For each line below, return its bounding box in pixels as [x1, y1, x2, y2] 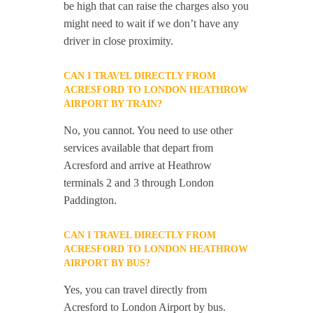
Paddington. [64, 194, 117, 206]
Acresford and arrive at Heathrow [64, 159, 212, 171]
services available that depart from [64, 142, 214, 154]
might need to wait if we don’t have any [64, 17, 240, 29]
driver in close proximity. [64, 35, 174, 47]
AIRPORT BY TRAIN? [64, 99, 163, 109]
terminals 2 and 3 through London [64, 177, 214, 189]
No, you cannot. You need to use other [64, 124, 233, 136]
